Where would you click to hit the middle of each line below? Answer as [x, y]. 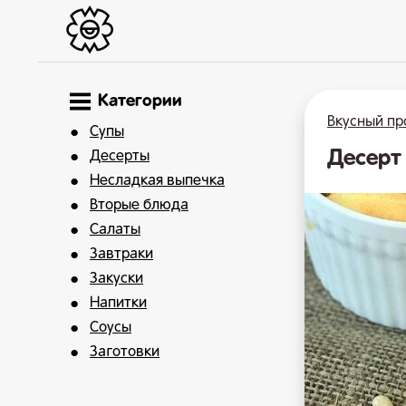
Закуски [116, 279]
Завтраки [121, 254]
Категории [140, 101]
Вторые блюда [139, 205]
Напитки [118, 303]
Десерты [120, 156]
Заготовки [125, 352]
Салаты [115, 230]
